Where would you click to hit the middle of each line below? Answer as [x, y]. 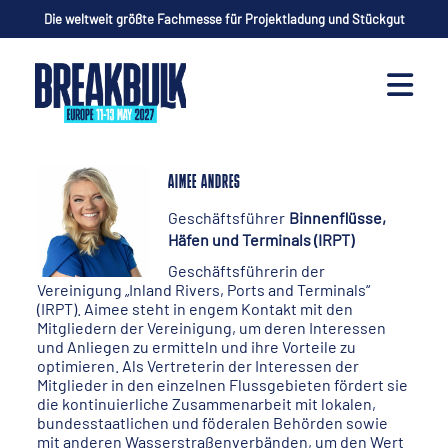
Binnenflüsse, [337, 217]
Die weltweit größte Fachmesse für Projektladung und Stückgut [224, 19]
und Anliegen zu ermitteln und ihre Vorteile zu [197, 346]
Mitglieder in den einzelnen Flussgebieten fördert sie [223, 384]
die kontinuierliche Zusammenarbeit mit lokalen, [207, 403]
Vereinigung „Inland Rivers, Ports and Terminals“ [204, 289]
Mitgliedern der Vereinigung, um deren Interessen [212, 327]
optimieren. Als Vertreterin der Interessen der [198, 365]
